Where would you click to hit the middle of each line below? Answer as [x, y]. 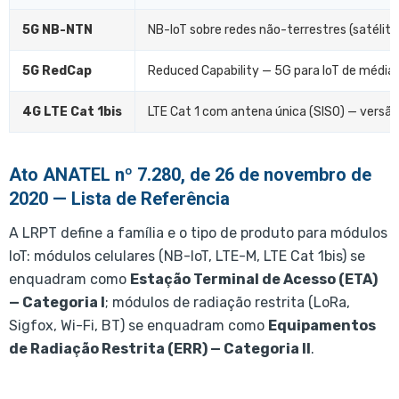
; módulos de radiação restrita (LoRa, [228, 303]
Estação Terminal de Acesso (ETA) [254, 280]
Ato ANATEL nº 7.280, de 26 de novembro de [190, 175]
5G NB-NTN [57, 30]
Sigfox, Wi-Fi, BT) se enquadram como [138, 326]
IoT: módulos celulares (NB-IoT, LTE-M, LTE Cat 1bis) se [187, 256]
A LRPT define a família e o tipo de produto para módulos [198, 233]
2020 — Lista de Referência [119, 199]
